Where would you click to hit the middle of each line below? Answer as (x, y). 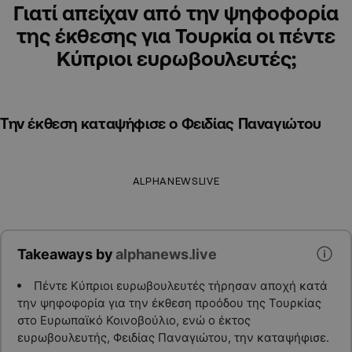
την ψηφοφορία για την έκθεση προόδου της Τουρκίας (169, 303)
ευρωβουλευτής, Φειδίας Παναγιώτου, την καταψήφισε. (173, 338)
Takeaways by (66, 254)
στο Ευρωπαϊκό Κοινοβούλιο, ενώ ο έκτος (134, 321)
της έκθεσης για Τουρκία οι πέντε (176, 35)
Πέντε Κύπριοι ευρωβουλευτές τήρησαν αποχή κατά (180, 286)
